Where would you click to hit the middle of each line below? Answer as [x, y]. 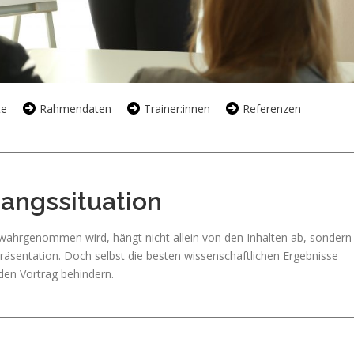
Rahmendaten [75, 108]
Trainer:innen [177, 108]
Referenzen [272, 108]
